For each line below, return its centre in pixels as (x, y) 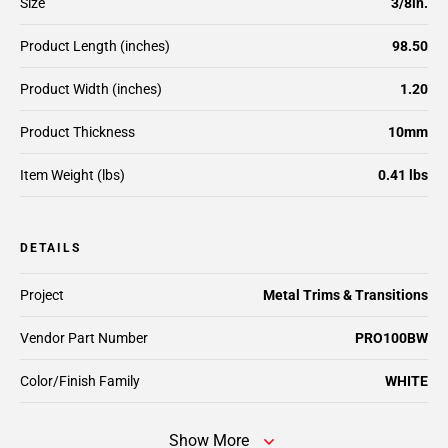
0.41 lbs (403, 175)
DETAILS (50, 248)
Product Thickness (77, 132)
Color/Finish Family (80, 381)
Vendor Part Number (84, 338)
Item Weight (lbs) (72, 175)
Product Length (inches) (95, 46)
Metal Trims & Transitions (345, 295)
